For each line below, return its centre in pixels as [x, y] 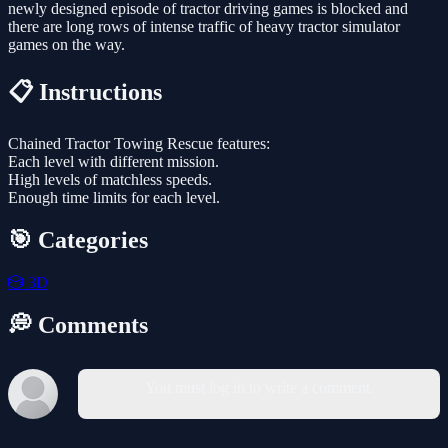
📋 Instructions [85, 92]
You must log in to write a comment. [259, 387]
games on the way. [66, 45]
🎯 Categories [78, 239]
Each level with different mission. [113, 162]
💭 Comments [78, 324]
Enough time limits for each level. [114, 198]
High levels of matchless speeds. [110, 180]
